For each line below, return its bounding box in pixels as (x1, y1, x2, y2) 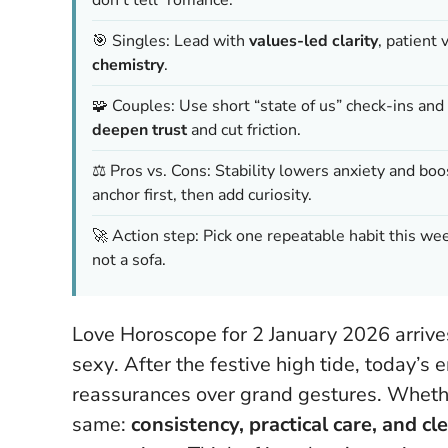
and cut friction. (187, 118, 301, 141)
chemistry (92, 53, 164, 76)
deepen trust (92, 118, 187, 141)
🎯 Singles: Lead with (92, 29, 249, 52)
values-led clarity (249, 29, 378, 52)
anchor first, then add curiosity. (92, 183, 312, 206)
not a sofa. (92, 248, 166, 271)
